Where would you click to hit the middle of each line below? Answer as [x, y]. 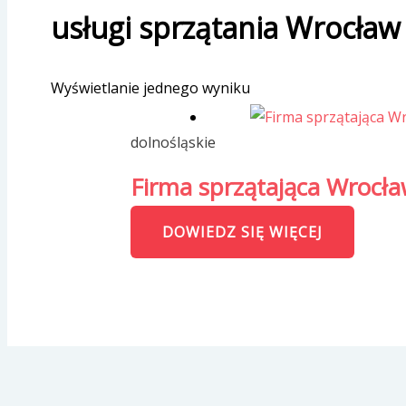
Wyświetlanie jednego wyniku [150, 87]
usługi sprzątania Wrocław [226, 28]
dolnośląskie [173, 142]
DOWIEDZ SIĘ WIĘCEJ [242, 232]
